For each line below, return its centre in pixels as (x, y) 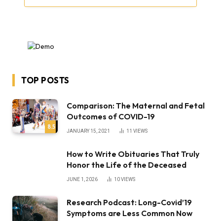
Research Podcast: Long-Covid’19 (129, 203)
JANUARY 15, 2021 (88, 131)
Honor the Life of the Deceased (127, 165)
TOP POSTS (45, 80)
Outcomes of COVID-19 (111, 117)
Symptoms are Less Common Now (129, 213)
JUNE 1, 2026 (82, 180)
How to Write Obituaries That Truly (133, 154)
